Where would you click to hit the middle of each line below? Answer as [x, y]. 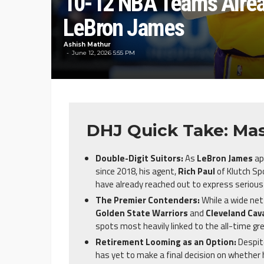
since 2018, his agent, [137, 171]
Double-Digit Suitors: [139, 159]
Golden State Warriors [142, 213]
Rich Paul [197, 171]
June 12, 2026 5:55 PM [103, 53]
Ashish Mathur [87, 45]
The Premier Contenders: [148, 200]
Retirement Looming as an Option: [166, 242]
